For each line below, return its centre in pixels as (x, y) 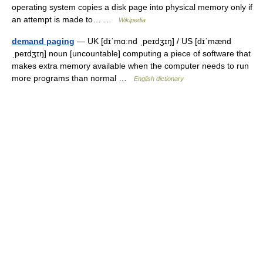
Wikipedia (132, 20)
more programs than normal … (73, 78)
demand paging (43, 41)
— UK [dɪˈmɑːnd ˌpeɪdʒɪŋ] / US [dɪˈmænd (153, 41)
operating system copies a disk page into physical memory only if (132, 7)
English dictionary (159, 79)
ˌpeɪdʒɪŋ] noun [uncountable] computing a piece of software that (131, 53)
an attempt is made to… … (65, 19)
